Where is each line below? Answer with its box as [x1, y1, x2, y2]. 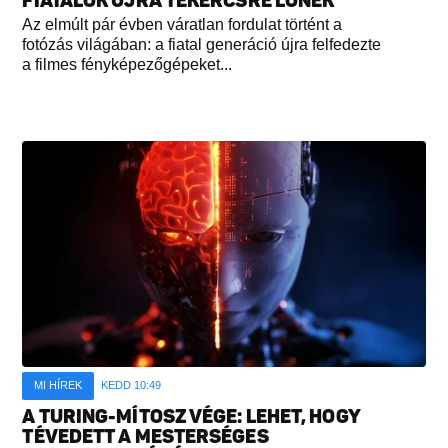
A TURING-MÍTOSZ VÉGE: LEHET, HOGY [22, 405, 360, 429]
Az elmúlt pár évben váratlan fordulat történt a [22, 15, 343, 33]
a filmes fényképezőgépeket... [22, 55, 233, 73]
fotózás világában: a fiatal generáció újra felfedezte [22, 35, 382, 53]
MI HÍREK [34, 379, 83, 392]
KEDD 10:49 [101, 379, 162, 392]
